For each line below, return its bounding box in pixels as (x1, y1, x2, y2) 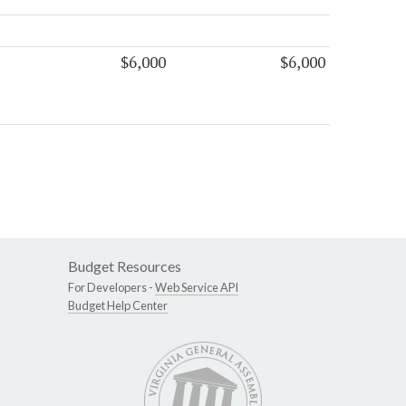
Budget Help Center (68, 298, 168, 314)
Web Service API (155, 280, 238, 295)
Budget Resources (68, 257, 181, 275)
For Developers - (68, 280, 155, 295)
